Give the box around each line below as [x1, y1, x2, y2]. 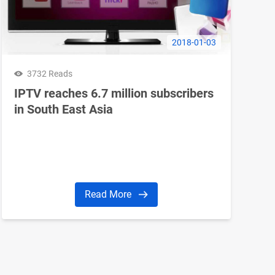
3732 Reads [26, 68, 72, 79]
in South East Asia [14, 101, 113, 117]
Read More [84, 188, 134, 200]
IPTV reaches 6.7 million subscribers [14, 85, 214, 101]
